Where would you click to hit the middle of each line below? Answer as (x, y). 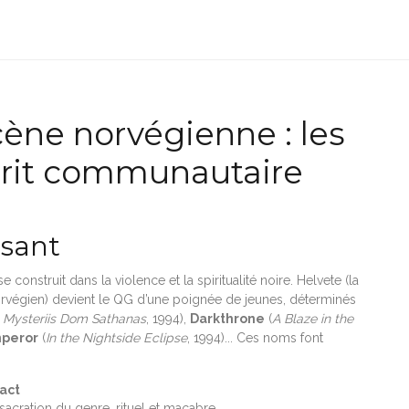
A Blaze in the (313, 318)
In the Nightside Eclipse (116, 337)
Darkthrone (227, 318)
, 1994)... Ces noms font (255, 337)
